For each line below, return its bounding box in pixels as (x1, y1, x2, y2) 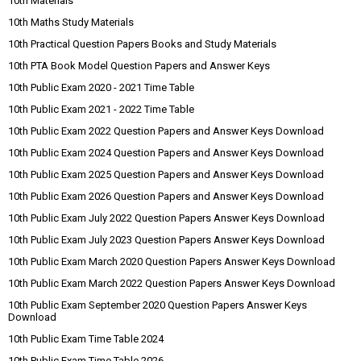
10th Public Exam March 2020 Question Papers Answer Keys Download (8, 255, 335, 268)
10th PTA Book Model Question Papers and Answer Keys (8, 60, 270, 73)
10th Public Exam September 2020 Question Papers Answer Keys (8, 299, 307, 312)
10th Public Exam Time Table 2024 (8, 333, 164, 346)
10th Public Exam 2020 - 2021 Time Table (8, 81, 194, 94)
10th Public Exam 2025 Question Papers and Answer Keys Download (8, 168, 324, 181)
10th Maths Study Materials (8, 16, 134, 29)
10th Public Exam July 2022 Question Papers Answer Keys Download (8, 212, 325, 225)
